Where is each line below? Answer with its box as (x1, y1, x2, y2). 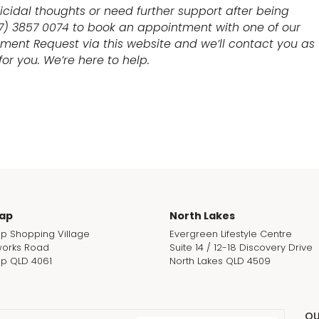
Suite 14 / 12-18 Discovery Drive (169, 240, 313, 254)
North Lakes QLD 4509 (169, 253, 271, 268)
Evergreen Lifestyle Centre (169, 226, 293, 241)
